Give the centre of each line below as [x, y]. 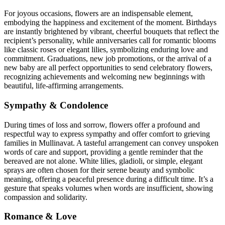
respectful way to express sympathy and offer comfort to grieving [107, 134]
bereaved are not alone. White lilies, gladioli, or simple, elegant [103, 161]
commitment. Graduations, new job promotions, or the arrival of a [108, 59]
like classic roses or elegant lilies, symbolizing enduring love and [106, 50]
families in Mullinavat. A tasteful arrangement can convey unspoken [111, 143]
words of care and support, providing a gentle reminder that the [103, 152]
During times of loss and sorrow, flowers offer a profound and [102, 125]
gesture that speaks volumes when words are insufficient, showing [108, 188]
